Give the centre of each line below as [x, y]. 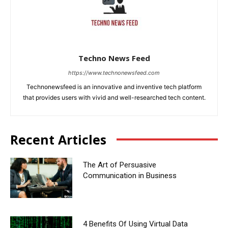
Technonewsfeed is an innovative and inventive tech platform [114, 87]
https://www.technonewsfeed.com [114, 73]
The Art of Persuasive [119, 165]
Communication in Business [130, 175]
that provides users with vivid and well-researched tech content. [114, 97]
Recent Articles [58, 139]
